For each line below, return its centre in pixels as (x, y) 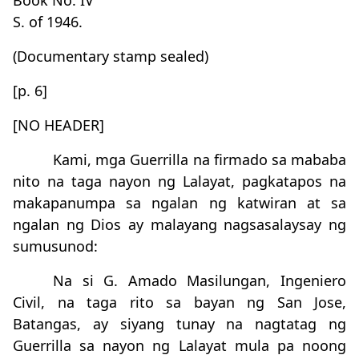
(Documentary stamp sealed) (111, 56)
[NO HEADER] (58, 125)
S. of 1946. (48, 22)
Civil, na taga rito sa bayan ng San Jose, (179, 302)
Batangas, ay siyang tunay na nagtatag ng (179, 324)
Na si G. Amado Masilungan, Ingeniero (200, 280)
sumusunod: (55, 246)
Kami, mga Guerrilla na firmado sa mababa (200, 159)
